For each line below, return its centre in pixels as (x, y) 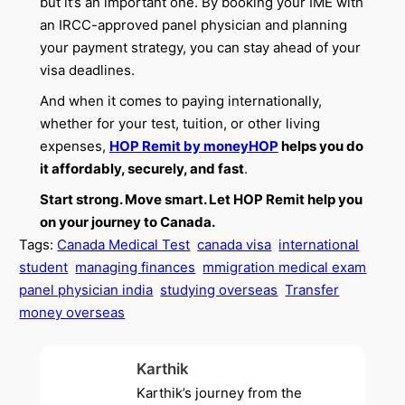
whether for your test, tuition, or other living (179, 124)
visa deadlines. (87, 71)
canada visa (235, 245)
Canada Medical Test (124, 245)
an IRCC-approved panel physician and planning (193, 25)
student (44, 268)
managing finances (136, 268)
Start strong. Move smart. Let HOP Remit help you (201, 200)
